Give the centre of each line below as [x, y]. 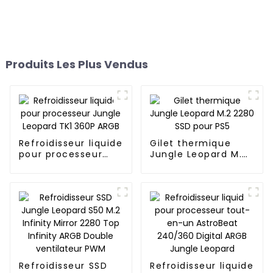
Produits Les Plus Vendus [76, 64]
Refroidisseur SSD [63, 265]
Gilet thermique [190, 143]
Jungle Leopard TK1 [67, 165]
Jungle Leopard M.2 [199, 154]
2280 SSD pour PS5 [197, 165]
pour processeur [61, 154]
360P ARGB [45, 176]
